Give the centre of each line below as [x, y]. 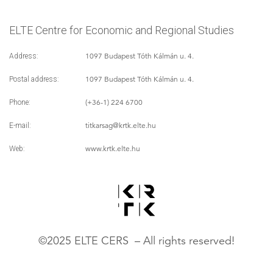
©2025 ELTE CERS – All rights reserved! [136, 240]
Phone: [20, 103]
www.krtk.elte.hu [113, 149]
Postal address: [34, 80]
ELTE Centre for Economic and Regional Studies [122, 30]
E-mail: [20, 126]
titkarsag [99, 126]
